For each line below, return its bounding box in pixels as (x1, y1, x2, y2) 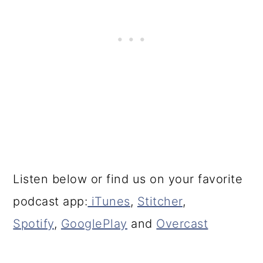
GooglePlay (60, 217, 127, 231)
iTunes (87, 194, 130, 209)
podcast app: (13, 194, 88, 209)
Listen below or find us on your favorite (13, 172, 243, 187)
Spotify (13, 217, 54, 231)
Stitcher (137, 194, 183, 209)
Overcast (156, 217, 208, 231)
